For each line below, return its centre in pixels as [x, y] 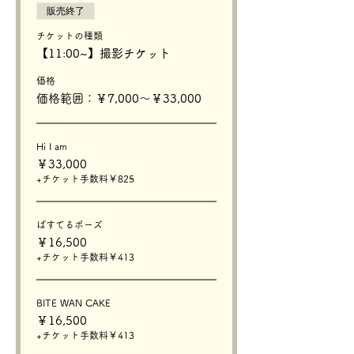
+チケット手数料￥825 [85, 178]
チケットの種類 [70, 35]
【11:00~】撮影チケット [104, 53]
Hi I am [52, 146]
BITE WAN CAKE [73, 302]
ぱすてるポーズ [70, 224]
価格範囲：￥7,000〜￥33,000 [119, 98]
